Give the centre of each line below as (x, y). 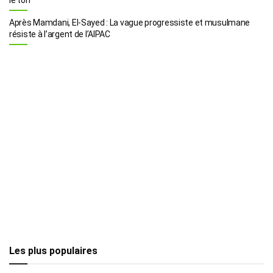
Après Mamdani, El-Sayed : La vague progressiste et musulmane (130, 22)
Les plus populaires (53, 250)
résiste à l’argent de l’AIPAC (60, 34)
